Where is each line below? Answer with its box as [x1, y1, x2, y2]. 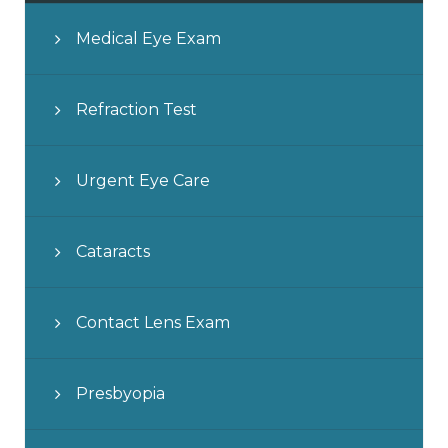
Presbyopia [76, 383, 165, 403]
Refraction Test [76, 99, 197, 119]
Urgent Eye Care [76, 170, 210, 190]
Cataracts [76, 241, 150, 261]
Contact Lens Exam [76, 312, 230, 332]
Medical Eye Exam [76, 28, 221, 48]
